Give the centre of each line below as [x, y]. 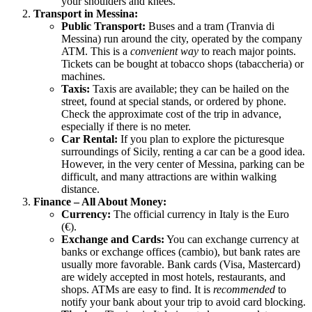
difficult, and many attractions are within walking [169, 176]
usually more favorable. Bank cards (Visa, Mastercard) [181, 264]
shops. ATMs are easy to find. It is [137, 289]
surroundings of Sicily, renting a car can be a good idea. [183, 151]
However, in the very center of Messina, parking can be [183, 164]
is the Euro [264, 214]
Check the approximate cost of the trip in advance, [171, 114]
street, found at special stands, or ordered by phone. [174, 101]
